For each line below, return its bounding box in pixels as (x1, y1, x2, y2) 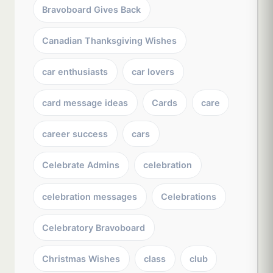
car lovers (132, 66, 175, 77)
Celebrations (161, 191, 217, 202)
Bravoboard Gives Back (42, 4, 141, 15)
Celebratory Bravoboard (42, 222, 146, 233)
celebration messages (42, 191, 138, 202)
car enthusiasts (42, 66, 108, 77)
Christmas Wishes (42, 253, 121, 264)
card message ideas (42, 97, 129, 108)
